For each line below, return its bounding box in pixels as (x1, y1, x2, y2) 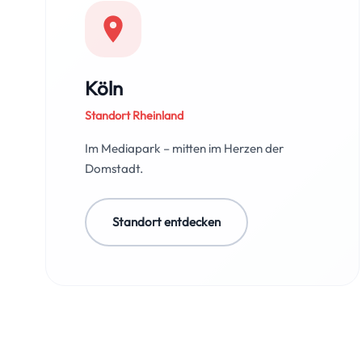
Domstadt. (85, 161, 143, 176)
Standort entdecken (112, 214, 221, 229)
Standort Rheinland (85, 108, 183, 123)
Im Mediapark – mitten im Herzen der (85, 141, 284, 156)
